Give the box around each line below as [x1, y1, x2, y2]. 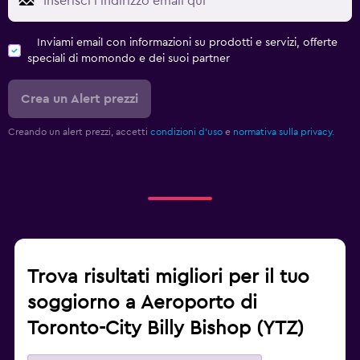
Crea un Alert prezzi [21, 92, 138, 106]
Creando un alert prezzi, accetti [8, 127, 150, 137]
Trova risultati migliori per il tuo [27, 268, 309, 288]
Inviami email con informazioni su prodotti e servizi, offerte [37, 37, 337, 49]
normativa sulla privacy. [233, 127, 334, 137]
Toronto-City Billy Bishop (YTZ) [27, 319, 304, 339]
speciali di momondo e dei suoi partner [27, 53, 230, 65]
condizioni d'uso [150, 127, 223, 137]
